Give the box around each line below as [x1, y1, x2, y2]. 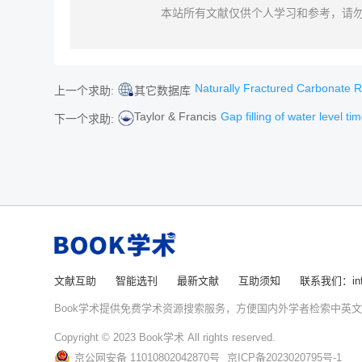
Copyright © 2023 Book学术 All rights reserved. [54, 331, 276, 343]
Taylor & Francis [134, 110, 217, 123]
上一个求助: [54, 84, 114, 97]
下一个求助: [54, 112, 114, 125]
